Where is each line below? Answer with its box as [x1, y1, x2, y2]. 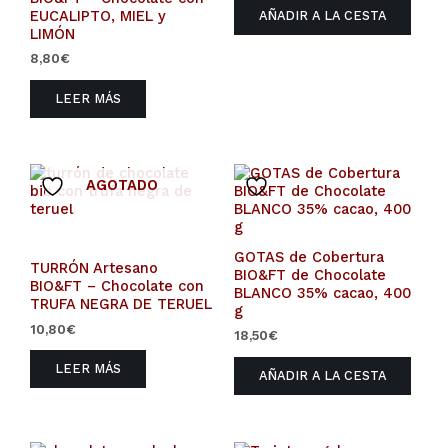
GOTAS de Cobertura [234, 248, 384, 267]
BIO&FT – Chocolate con [30, 277, 204, 296]
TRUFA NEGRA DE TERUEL [30, 295, 212, 314]
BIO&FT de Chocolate [234, 266, 386, 285]
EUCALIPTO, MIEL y [30, 6, 166, 25]
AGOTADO [86, 175, 158, 194]
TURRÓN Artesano [30, 259, 158, 278]
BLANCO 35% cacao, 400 [234, 284, 411, 303]
